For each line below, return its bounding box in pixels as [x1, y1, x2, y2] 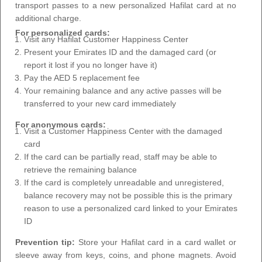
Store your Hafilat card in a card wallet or [75, 237, 236, 247]
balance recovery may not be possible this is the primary [24, 190, 233, 200]
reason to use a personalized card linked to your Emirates [24, 203, 238, 213]
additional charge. [15, 13, 81, 23]
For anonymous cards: [15, 119, 106, 129]
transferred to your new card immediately [24, 98, 177, 108]
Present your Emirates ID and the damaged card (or [24, 47, 217, 57]
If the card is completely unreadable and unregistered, [24, 177, 225, 187]
